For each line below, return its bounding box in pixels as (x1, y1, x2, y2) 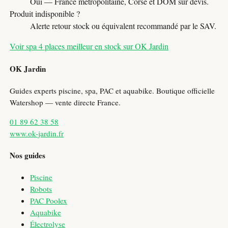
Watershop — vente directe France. (10, 97, 121, 107)
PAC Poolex (30, 195, 68, 206)
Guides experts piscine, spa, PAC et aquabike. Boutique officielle (10, 85, 215, 96)
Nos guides (10, 150, 46, 161)
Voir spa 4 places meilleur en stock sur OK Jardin (10, 41, 169, 52)
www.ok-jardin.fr (10, 128, 64, 139)
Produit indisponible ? (10, 8, 80, 19)
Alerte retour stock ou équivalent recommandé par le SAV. (30, 20, 217, 32)
